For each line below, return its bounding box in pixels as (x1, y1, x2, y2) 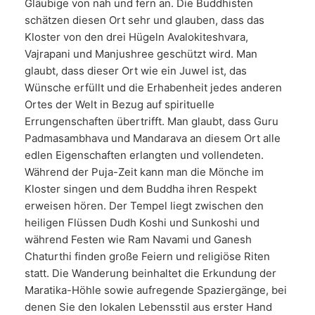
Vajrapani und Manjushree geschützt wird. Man (25, 47, 257, 60)
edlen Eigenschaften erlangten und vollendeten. (25, 148, 264, 162)
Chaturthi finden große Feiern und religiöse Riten (25, 250, 270, 263)
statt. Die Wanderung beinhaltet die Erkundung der (25, 266, 276, 280)
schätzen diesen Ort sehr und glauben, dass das (25, 13, 264, 27)
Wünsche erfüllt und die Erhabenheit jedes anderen (25, 81, 282, 94)
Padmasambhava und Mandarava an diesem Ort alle (25, 131, 281, 145)
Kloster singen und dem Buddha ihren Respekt (25, 182, 257, 195)
